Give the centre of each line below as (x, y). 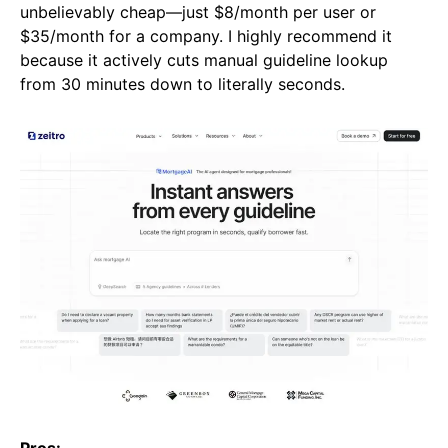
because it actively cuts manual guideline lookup (204, 60)
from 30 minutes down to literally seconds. (182, 84)
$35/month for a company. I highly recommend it (206, 36)
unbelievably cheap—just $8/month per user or (198, 12)
